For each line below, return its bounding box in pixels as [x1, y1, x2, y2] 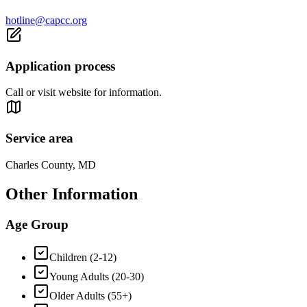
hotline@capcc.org [5, 14, 87, 27]
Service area [5, 131, 73, 146]
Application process [5, 58, 115, 73]
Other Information [5, 184, 138, 203]
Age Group [5, 217, 69, 232]
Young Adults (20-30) [49, 271, 144, 283]
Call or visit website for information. [5, 86, 162, 99]
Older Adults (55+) [49, 290, 132, 302]
